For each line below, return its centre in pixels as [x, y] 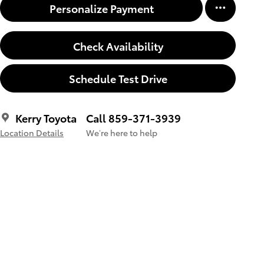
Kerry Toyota [46, 117]
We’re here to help [122, 132]
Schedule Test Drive [118, 78]
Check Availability [118, 45]
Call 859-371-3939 [133, 117]
